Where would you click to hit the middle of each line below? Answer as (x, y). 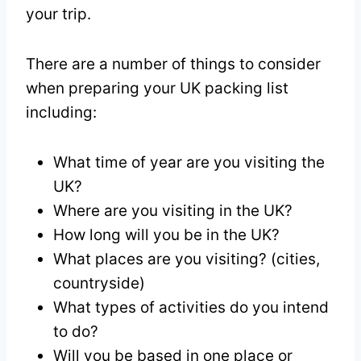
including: (61, 113)
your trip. (58, 15)
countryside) (99, 284)
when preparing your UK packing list (157, 89)
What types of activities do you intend (191, 308)
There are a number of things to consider (173, 64)
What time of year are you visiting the (189, 163)
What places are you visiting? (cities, (187, 259)
